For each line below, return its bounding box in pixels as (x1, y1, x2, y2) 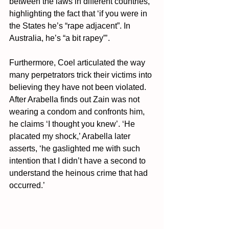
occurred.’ (9, 180, 45, 190)
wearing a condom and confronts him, (9, 107, 147, 116)
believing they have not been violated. (9, 82, 148, 91)
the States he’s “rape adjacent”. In (9, 21, 132, 30)
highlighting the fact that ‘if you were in (9, 9, 149, 18)
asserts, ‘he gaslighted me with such (9, 144, 142, 153)
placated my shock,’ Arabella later (9, 131, 132, 141)
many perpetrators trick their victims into (9, 70, 154, 79)
